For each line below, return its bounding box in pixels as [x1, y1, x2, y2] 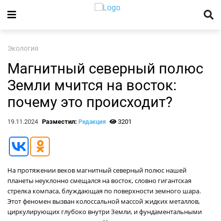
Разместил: [41, 118, 78, 125]
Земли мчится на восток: [7, 77, 177, 94]
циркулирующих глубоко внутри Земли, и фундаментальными [7, 207, 202, 216]
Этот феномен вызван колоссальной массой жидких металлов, [7, 197, 200, 206]
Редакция [78, 118, 106, 125]
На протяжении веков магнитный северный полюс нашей [7, 166, 186, 175]
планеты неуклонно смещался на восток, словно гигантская [7, 176, 191, 185]
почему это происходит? [7, 94, 173, 110]
